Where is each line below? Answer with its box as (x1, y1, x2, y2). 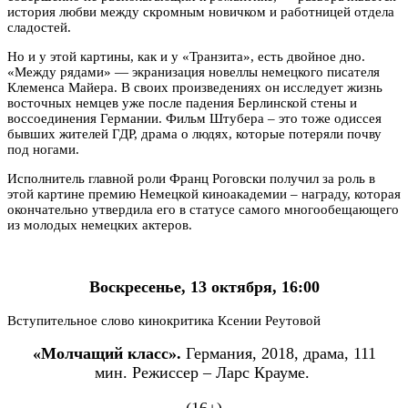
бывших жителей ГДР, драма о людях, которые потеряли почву (7, 126, 382, 141)
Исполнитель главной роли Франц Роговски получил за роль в (7, 170, 375, 186)
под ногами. (7, 141, 79, 157)
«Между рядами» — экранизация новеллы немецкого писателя (7, 64, 380, 79)
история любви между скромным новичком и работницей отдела (7, 4, 394, 19)
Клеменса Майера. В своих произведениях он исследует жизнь (7, 79, 382, 95)
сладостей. (7, 19, 71, 35)
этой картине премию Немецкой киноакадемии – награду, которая (7, 186, 401, 201)
